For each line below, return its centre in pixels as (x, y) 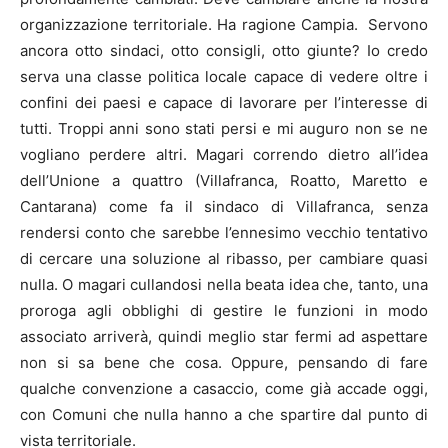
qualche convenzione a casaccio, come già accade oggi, (224, 388)
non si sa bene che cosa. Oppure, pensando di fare (224, 362)
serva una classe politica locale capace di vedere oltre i (224, 76)
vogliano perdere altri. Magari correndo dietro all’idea (224, 154)
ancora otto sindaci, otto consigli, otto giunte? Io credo (224, 50)
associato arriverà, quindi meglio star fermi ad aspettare (224, 336)
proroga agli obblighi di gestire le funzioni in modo (224, 310)
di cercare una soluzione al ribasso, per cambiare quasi (224, 258)
